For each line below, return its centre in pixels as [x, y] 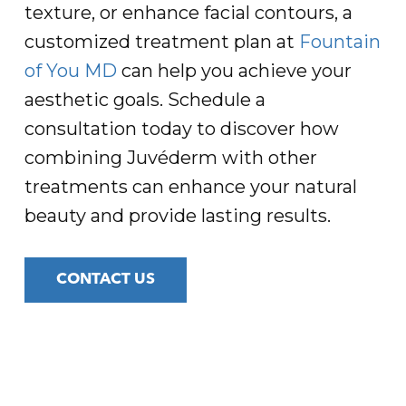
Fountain [339, 42]
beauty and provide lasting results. [177, 216]
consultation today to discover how [181, 129]
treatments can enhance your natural [190, 187]
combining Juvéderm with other [170, 158]
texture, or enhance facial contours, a [188, 13]
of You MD [70, 71]
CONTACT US [105, 280]
